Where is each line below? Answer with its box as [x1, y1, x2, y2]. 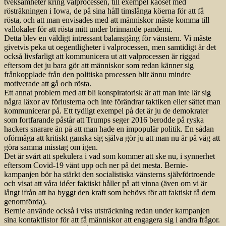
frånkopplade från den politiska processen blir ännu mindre [4, 70, 191, 79]
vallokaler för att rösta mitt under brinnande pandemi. [4, 25, 173, 34]
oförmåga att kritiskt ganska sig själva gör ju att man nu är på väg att [4, 134, 220, 143]
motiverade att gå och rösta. [4, 79, 91, 88]
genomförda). [4, 197, 47, 206]
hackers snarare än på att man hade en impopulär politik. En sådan [4, 125, 214, 134]
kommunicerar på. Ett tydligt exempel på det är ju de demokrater [4, 106, 208, 116]
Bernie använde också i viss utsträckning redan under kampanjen [4, 206, 210, 215]
